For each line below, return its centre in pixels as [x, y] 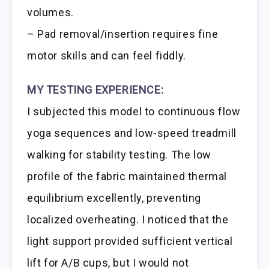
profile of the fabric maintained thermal [127, 176]
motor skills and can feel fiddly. [107, 55]
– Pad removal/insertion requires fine [123, 34]
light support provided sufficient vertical [130, 241]
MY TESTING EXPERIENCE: [95, 89]
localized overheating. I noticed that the [128, 219]
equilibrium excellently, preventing [114, 198]
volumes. [50, 12]
